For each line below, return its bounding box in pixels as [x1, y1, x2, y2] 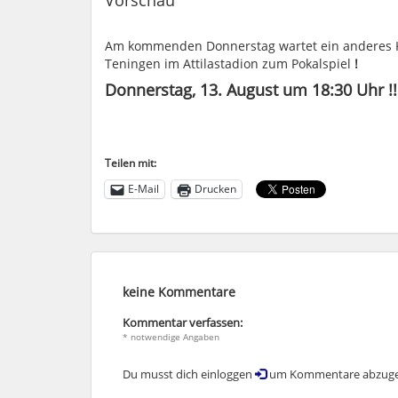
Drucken [195, 181, 236, 197]
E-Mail [128, 181, 159, 197]
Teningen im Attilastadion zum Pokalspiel [105, 54, 351, 72]
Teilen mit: [105, 155, 156, 171]
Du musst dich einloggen [123, 366, 255, 382]
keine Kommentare [123, 283, 235, 300]
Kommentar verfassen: [123, 314, 243, 330]
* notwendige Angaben [123, 330, 219, 343]
